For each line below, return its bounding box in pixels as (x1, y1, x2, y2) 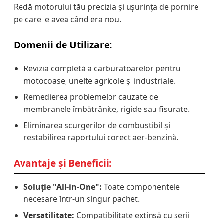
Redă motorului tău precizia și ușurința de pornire (14, 1, 198, 12)
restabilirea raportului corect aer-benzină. (23, 131, 178, 143)
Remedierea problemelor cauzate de (23, 91, 158, 102)
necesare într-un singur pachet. (23, 193, 140, 204)
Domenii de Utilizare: (14, 38, 112, 51)
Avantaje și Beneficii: (14, 156, 111, 170)
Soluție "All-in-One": (23, 181, 102, 192)
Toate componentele (102, 181, 180, 192)
